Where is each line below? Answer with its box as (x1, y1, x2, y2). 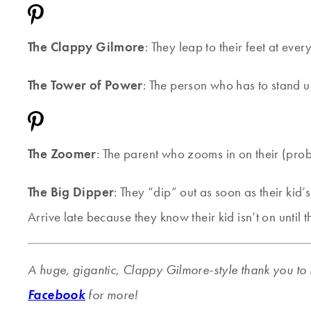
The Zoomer (28, 144, 96, 162)
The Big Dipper (28, 183, 115, 201)
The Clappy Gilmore (28, 37, 145, 56)
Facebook (28, 285, 86, 303)
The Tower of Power (28, 76, 143, 94)
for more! (88, 285, 138, 303)
